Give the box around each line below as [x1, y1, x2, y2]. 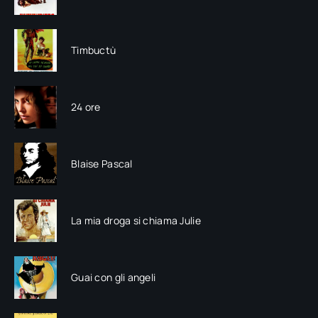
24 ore [71, 100, 101, 114]
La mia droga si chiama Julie [71, 214, 201, 228]
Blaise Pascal [71, 157, 133, 171]
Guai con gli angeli [71, 270, 156, 285]
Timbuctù [71, 43, 116, 57]
